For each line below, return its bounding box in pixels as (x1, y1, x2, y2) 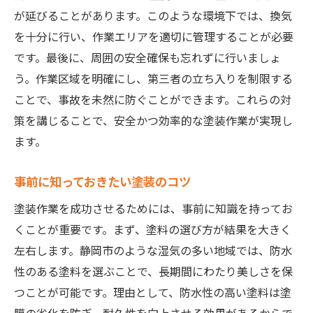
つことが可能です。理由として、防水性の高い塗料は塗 (14, 284, 291, 301)
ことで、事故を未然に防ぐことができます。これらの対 (14, 91, 291, 108)
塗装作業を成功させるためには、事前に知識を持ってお (14, 200, 293, 217)
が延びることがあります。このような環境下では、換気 (14, 7, 292, 24)
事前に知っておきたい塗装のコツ (14, 173, 191, 191)
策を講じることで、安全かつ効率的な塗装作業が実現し (14, 112, 293, 129)
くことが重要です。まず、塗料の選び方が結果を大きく (14, 221, 291, 238)
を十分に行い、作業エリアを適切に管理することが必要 (14, 28, 293, 45)
